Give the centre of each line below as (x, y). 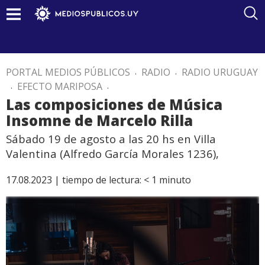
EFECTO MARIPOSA (60, 86)
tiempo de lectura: (102, 180)
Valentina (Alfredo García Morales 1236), (112, 153)
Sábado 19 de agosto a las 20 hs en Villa (111, 139)
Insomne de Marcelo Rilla (99, 120)
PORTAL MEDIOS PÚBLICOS (68, 72)
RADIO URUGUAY (220, 72)
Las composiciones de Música (114, 104)
